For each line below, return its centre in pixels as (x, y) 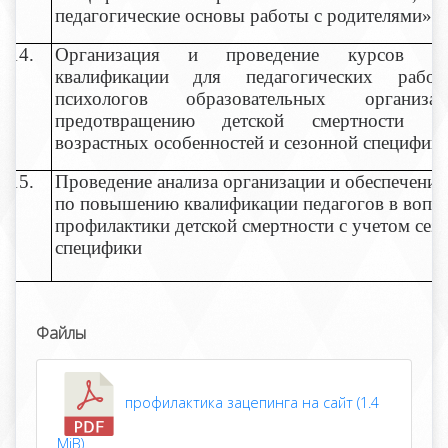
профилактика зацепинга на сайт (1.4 (250, 402)
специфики (98, 247)
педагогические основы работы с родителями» (243, 15)
